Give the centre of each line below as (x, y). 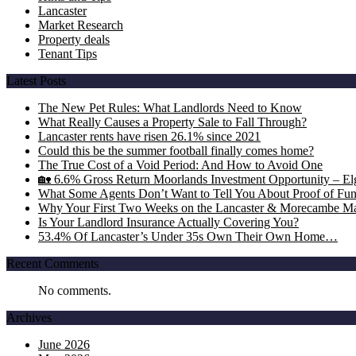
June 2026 (64, 344)
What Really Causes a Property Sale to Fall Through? (172, 122)
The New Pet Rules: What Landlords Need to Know (170, 108)
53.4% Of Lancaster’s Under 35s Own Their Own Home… (188, 236)
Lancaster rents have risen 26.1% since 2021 (149, 136)
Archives (29, 317)
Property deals (74, 39)
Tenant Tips (68, 54)
